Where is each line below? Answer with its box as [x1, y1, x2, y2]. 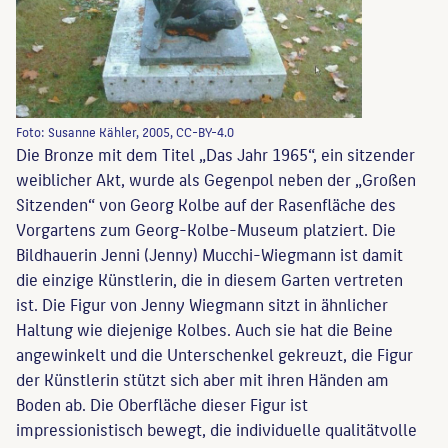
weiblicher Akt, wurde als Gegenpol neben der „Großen [16, 166, 416, 193]
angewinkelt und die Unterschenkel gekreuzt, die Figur [16, 341, 413, 368]
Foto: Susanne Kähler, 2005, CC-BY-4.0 [16, 121, 234, 143]
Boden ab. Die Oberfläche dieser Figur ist [16, 391, 308, 418]
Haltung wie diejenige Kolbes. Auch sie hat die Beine [16, 316, 393, 343]
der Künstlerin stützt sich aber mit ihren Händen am [16, 366, 389, 393]
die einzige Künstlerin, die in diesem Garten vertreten [16, 266, 403, 293]
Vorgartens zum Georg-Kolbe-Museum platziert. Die [16, 216, 396, 243]
